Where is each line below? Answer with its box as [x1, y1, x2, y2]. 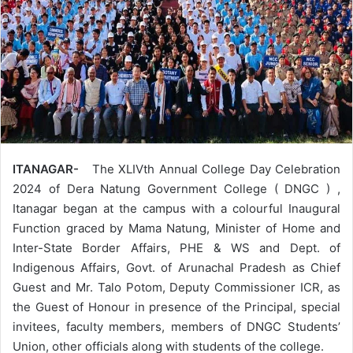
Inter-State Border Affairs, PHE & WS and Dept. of [13, 240, 340, 255]
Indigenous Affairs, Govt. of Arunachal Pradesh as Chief [13, 259, 340, 275]
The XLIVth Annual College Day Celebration [87, 161, 340, 176]
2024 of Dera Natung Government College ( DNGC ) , [13, 180, 340, 196]
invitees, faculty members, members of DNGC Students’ [13, 318, 340, 334]
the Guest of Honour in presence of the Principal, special [13, 299, 340, 314]
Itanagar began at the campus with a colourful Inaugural [13, 200, 340, 216]
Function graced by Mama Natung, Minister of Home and [13, 220, 340, 236]
